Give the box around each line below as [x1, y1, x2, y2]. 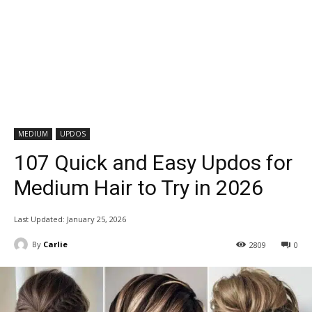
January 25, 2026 [67, 213, 126, 224]
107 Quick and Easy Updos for [14, 150, 292, 175]
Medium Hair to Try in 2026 [14, 175, 263, 200]
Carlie [43, 238, 68, 249]
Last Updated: [14, 213, 65, 224]
